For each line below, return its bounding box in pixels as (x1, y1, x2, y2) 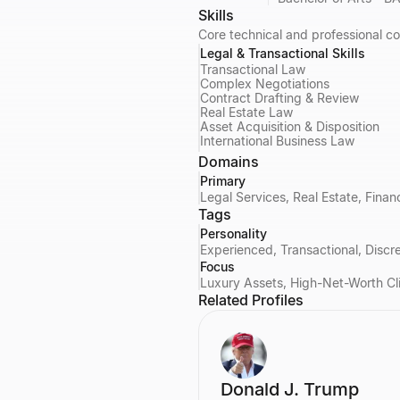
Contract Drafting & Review (200, 89, 359, 105)
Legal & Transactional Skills (200, 45, 365, 61)
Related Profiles (198, 290, 304, 309)
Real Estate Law (200, 104, 293, 120)
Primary (200, 172, 246, 188)
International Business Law (200, 132, 354, 148)
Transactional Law (200, 61, 305, 77)
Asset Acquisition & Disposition (200, 118, 379, 134)
